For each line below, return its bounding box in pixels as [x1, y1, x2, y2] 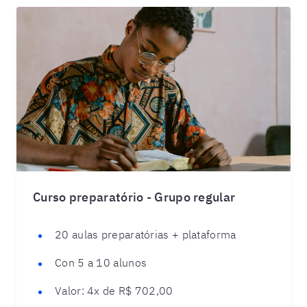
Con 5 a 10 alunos [55, 256, 147, 269]
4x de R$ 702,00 [84, 284, 173, 297]
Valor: [55, 284, 84, 297]
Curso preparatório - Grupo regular [33, 189, 236, 205]
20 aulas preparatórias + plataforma [55, 228, 236, 241]
